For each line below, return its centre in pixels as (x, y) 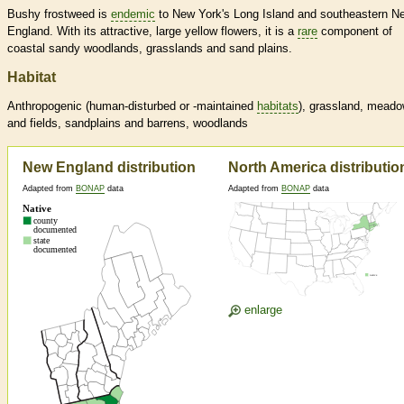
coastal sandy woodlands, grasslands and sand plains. (150, 49)
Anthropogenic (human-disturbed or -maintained (132, 106)
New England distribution (109, 168)
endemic (133, 14)
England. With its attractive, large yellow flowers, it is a (152, 32)
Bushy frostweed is (59, 14)
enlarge (262, 310)
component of (355, 32)
